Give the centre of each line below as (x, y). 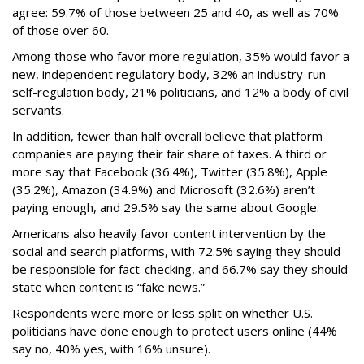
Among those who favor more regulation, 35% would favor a (181, 56)
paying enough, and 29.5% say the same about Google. (169, 207)
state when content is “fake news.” (108, 286)
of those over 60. (61, 30)
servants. (38, 109)
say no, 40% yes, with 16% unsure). (111, 348)
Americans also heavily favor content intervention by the (169, 233)
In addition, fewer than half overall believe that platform (167, 135)
